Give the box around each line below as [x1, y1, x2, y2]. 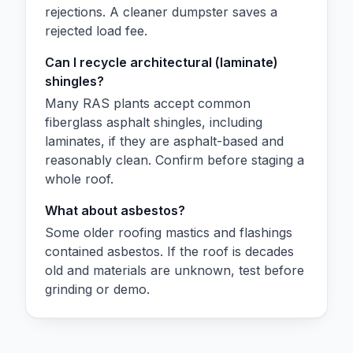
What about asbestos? [45, 202, 185, 218]
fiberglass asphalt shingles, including [45, 113, 262, 130]
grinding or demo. [45, 281, 150, 297]
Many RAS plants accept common [45, 95, 251, 111]
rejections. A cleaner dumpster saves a [45, 3, 277, 20]
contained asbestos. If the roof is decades [45, 243, 294, 259]
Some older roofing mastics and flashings [45, 224, 292, 240]
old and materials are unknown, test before [45, 262, 304, 278]
